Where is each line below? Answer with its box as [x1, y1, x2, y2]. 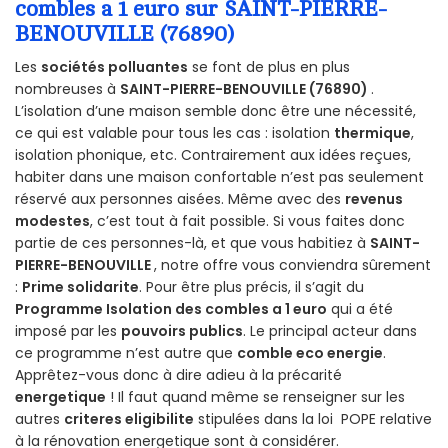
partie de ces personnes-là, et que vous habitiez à [15, 232, 370, 253]
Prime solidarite [22, 276, 139, 297]
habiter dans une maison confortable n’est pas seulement [15, 166, 424, 187]
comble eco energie [237, 342, 383, 363]
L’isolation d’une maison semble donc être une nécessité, [15, 100, 416, 121]
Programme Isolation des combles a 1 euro [15, 298, 327, 319]
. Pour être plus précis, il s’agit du [139, 276, 364, 297]
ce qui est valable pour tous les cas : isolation [15, 122, 334, 143]
